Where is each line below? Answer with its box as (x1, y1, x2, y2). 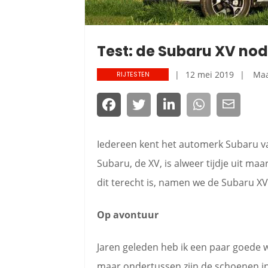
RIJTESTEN (116, 69, 150, 79)
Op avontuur (97, 208, 159, 221)
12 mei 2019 (185, 68, 234, 80)
